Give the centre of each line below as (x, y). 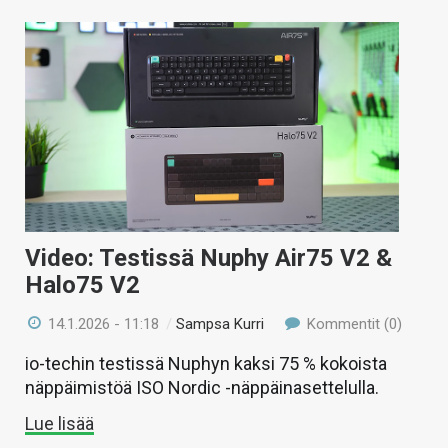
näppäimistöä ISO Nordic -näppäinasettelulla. (202, 388)
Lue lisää (59, 424)
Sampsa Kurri (220, 324)
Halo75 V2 (82, 285)
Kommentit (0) (352, 324)
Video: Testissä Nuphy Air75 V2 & (208, 258)
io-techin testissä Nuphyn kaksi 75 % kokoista (206, 364)
